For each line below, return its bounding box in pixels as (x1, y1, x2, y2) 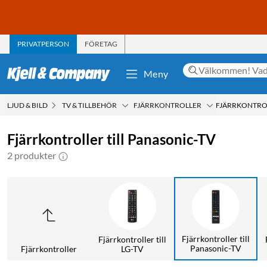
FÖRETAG (85, 39, 117, 48)
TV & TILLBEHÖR (62, 100, 117, 110)
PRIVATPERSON (17, 39, 69, 48)
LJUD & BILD (7, 100, 48, 110)
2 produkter (7, 149, 56, 161)
